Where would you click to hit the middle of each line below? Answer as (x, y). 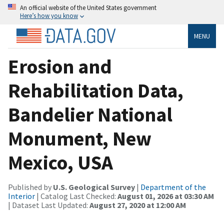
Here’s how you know (49, 15)
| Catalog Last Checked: (76, 196)
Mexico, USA (60, 162)
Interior (21, 196)
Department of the (173, 187)
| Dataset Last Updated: (49, 205)
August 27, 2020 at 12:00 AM (138, 205)
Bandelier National (90, 114)
